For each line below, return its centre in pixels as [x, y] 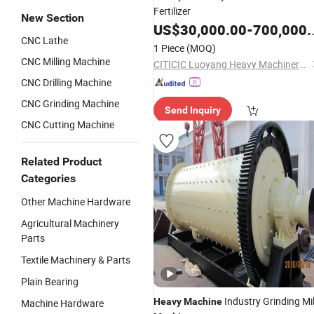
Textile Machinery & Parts [76, 260]
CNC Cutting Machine [68, 124]
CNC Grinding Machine [70, 103]
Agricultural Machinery [70, 223]
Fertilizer [172, 11]
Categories [48, 178]
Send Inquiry [193, 110]
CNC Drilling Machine [66, 82]
